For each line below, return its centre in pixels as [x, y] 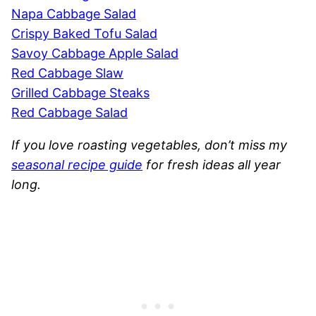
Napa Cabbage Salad [74, 13]
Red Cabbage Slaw [67, 73]
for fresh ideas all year [213, 164]
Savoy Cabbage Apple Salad [95, 53]
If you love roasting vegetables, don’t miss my [149, 145]
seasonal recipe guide [77, 164]
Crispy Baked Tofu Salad [84, 33]
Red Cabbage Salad [69, 112]
